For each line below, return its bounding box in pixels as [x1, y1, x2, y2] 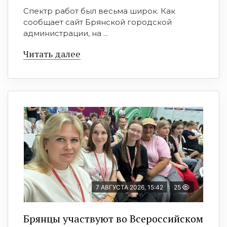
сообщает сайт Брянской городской [23, 17, 172, 27]
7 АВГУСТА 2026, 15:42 [96, 183, 163, 192]
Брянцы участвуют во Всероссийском [23, 212, 203, 226]
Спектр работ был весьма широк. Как [23, 6, 175, 16]
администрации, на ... [23, 28, 108, 39]
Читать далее [23, 48, 81, 60]
